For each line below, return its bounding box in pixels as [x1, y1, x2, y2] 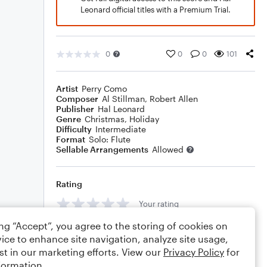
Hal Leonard [98, 104, 145, 114]
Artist [56, 83, 78, 94]
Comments [56, 225, 100, 235]
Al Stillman [102, 94, 145, 104]
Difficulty [56, 124, 92, 134]
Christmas [85, 114, 125, 124]
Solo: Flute [89, 134, 131, 144]
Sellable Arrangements [56, 144, 148, 154]
